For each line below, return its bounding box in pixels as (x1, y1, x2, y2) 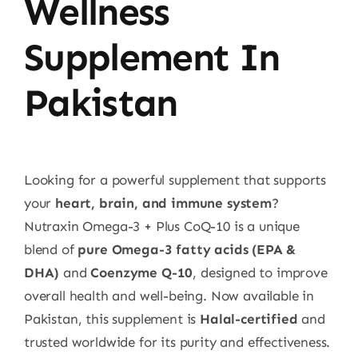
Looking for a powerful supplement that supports (23, 172, 326, 189)
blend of (23, 241, 78, 258)
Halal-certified (200, 311, 298, 328)
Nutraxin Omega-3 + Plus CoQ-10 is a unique (23, 218, 300, 235)
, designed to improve (193, 265, 328, 281)
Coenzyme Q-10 (90, 265, 193, 281)
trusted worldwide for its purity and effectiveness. (23, 334, 331, 351)
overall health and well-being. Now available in (23, 288, 314, 304)
